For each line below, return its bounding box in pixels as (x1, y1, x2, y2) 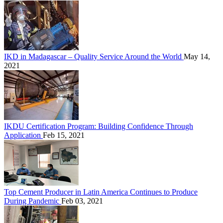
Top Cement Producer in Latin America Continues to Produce (4, 188, 198, 197)
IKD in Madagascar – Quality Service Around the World (4, 52, 184, 61)
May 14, (184, 52, 210, 61)
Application (4, 131, 43, 140)
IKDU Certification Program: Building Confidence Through (4, 122, 193, 131)
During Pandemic (4, 197, 61, 206)
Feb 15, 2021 (43, 131, 85, 140)
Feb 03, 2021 (61, 197, 103, 206)
